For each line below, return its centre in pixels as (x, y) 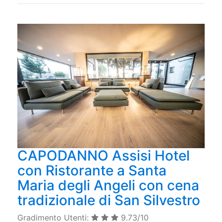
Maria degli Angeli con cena (108, 186)
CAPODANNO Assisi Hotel (104, 156)
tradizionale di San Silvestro (109, 200)
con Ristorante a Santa (92, 171)
